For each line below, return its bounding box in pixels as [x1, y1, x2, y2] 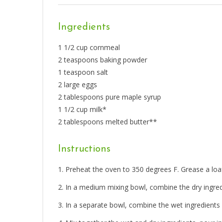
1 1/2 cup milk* [58, 104, 107, 114]
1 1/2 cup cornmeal [58, 42, 120, 52]
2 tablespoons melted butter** [58, 116, 157, 126]
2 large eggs [58, 79, 97, 89]
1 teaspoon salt [58, 67, 108, 77]
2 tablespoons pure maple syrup [58, 92, 161, 102]
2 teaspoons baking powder [58, 55, 147, 64]
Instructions [58, 144, 111, 154]
